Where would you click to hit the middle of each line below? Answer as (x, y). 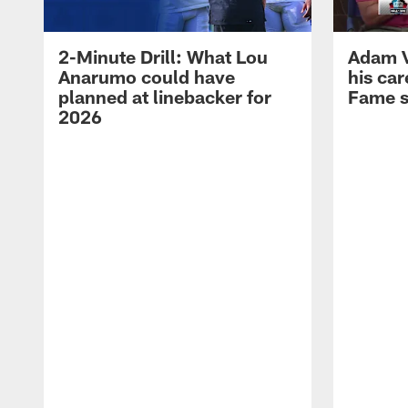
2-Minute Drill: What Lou (163, 57)
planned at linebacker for (165, 97)
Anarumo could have (147, 77)
